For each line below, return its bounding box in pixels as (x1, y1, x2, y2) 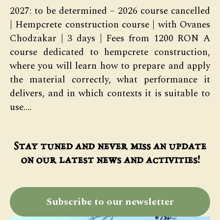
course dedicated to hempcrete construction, (10, 45, 210, 59)
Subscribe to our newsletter (46, 194, 174, 209)
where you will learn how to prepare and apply (10, 59, 210, 73)
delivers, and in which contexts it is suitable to (10, 86, 210, 101)
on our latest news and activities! (20, 154, 200, 166)
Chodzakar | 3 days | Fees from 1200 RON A (10, 31, 210, 46)
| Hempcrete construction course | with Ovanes (10, 18, 210, 32)
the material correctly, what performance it (10, 73, 210, 87)
